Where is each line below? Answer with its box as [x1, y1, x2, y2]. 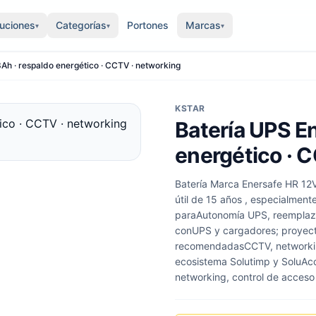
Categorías [55, 19, 107, 31]
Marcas [185, 19, 221, 31]
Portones [126, 19, 169, 31]
